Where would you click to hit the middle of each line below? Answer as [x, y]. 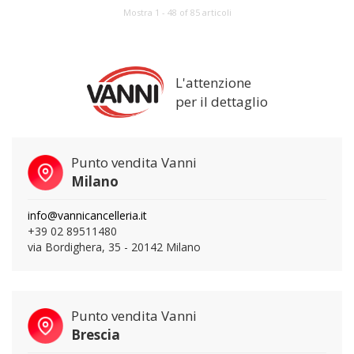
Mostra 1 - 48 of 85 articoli [177, 12]
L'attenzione [213, 82]
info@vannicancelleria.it [87, 215]
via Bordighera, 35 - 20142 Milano [114, 247]
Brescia [96, 335]
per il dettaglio [221, 101]
